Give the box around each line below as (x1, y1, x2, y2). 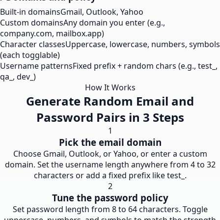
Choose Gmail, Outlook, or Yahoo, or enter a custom (13, 148, 207, 159)
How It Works (84, 82, 136, 93)
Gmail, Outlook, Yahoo (60, 6, 143, 17)
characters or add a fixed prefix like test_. (33, 170, 187, 181)
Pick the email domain (58, 136, 162, 148)
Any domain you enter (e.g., (63, 17, 165, 28)
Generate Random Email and (26, 93, 194, 109)
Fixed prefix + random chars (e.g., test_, (73, 60, 218, 71)
